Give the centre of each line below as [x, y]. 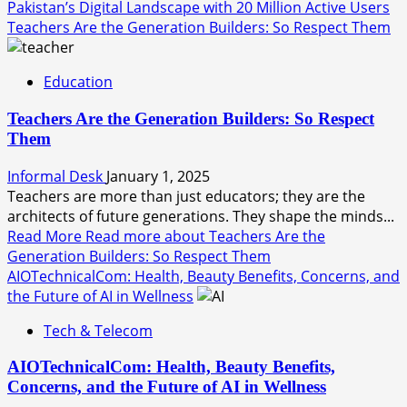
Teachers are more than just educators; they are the [186, 196]
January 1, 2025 [158, 176]
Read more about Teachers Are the [205, 236]
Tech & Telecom [98, 330]
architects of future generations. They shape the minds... [201, 216]
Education [78, 82]
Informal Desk [57, 176]
